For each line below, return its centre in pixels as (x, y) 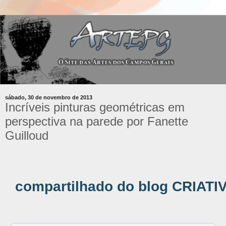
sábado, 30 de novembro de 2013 (49, 97)
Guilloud (27, 135)
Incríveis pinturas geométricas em (95, 107)
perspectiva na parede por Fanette (97, 121)
